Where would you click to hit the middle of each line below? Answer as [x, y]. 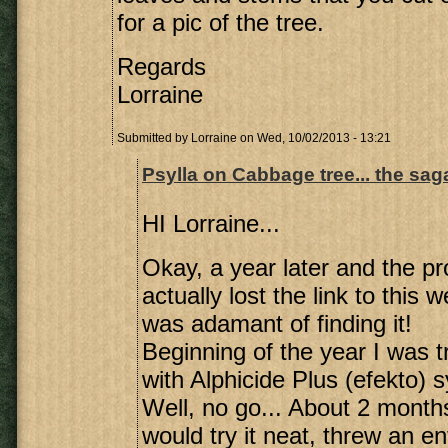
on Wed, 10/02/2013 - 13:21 [314, 138]
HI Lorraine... [211, 223]
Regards [161, 66]
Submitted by [154, 138]
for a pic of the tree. [220, 22]
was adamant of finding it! [277, 323]
